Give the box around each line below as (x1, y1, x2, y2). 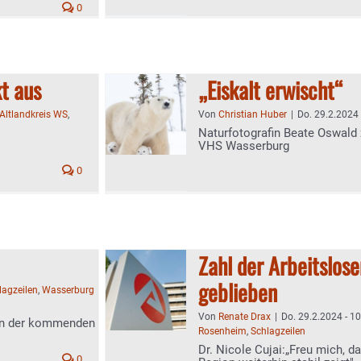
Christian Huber (218, 109, 287, 120)
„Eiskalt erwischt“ (198, 73, 343, 106)
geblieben (198, 276, 277, 309)
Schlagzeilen (251, 326, 305, 337)
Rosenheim (198, 326, 247, 337)
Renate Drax (218, 311, 271, 322)
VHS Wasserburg (198, 139, 289, 153)
